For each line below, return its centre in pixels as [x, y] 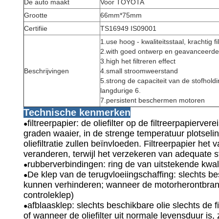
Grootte [36, 15]
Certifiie [36, 28]
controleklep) [49, 195]
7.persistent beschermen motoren [153, 100]
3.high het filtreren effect [138, 61]
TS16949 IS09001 [128, 28]
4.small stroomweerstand [139, 71]
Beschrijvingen [46, 71]
